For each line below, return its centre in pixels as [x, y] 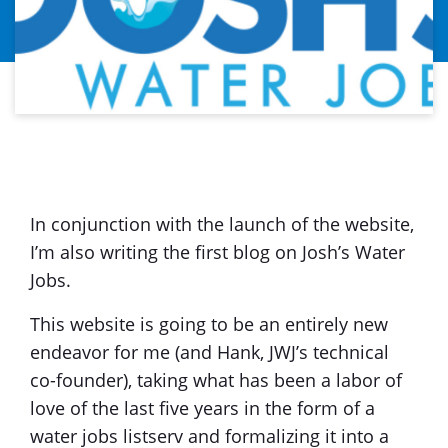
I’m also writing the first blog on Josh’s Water [217, 251]
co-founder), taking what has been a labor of [216, 379]
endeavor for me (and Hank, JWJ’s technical [209, 351]
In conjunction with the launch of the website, [222, 223]
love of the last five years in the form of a [202, 407]
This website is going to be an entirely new [209, 323]
